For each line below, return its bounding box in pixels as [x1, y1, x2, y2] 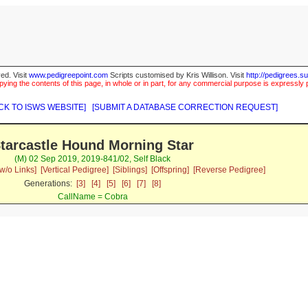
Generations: [24, 179, 77, 189]
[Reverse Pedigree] [192, 165, 265, 175]
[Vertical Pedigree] [40, 165, 109, 175]
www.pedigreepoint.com [29, 71, 108, 80]
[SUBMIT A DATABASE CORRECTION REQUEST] [92, 102, 278, 113]
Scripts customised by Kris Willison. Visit [108, 71, 246, 80]
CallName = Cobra [57, 192, 128, 202]
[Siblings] [112, 165, 147, 175]
